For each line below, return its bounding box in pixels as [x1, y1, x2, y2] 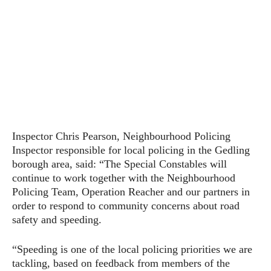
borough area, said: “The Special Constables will [12, 158, 227, 171]
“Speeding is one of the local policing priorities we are [12, 243, 252, 256]
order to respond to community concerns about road [12, 200, 240, 212]
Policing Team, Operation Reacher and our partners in [12, 186, 250, 198]
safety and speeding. [12, 214, 102, 226]
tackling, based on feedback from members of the [12, 257, 230, 270]
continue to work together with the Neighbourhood [12, 172, 235, 184]
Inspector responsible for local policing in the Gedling [12, 144, 250, 157]
